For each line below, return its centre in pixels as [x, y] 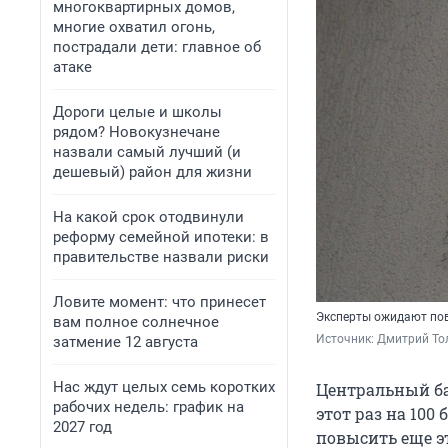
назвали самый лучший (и [147, 152]
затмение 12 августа [125, 342]
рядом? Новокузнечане [136, 132]
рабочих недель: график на [148, 407]
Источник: [346, 339]
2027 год [82, 427]
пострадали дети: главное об [157, 47]
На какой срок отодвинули [148, 217]
